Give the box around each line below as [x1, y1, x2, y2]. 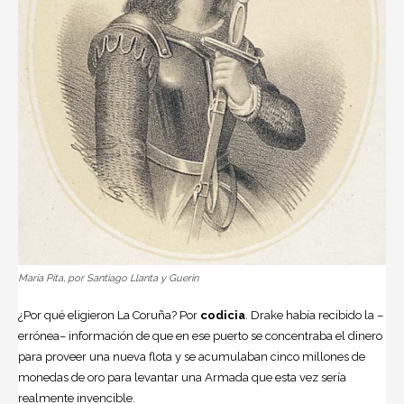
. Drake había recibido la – [245, 308, 383, 323]
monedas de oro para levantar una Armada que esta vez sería [18, 371, 346, 385]
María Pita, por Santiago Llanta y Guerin [18, 272, 198, 285]
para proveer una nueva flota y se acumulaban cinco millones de [18, 350, 365, 364]
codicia [200, 308, 245, 323]
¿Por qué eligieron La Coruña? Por [18, 308, 200, 323]
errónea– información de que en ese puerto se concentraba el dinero [18, 329, 382, 344]
